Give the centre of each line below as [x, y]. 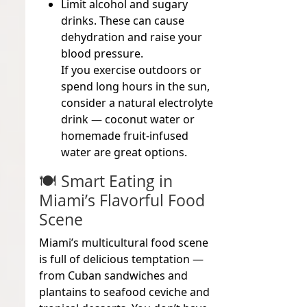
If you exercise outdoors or [132, 70]
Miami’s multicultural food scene [124, 243]
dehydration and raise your [132, 37]
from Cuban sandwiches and [114, 276]
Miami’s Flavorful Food [122, 200]
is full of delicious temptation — [122, 259]
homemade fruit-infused [125, 136]
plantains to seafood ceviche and [125, 292]
